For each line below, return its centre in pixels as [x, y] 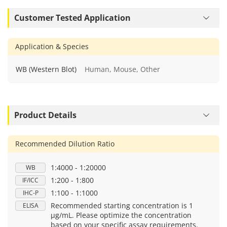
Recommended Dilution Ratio [65, 143]
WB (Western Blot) [46, 69]
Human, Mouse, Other [122, 69]
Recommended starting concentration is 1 [122, 205]
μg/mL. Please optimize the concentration [121, 215]
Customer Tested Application [72, 18]
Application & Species [52, 46]
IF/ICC [30, 180]
